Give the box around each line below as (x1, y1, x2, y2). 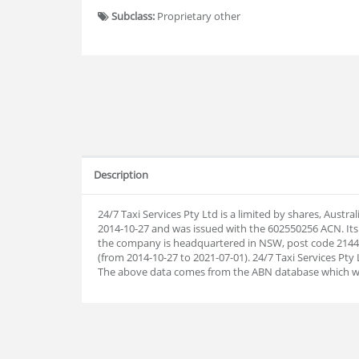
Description (94, 167, 148, 182)
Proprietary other (155, 9, 240, 23)
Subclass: (111, 9, 155, 23)
